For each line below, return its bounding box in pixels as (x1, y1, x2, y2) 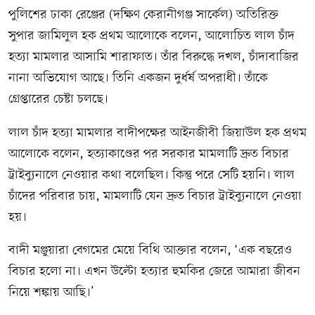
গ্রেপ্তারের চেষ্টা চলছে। (8, 91, 108, 108)
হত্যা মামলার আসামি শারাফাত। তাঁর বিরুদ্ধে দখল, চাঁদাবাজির (8, 49, 299, 66)
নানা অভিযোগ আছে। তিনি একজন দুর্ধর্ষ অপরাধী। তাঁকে (8, 70, 268, 87)
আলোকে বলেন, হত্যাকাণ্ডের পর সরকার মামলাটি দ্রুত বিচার (8, 146, 289, 162)
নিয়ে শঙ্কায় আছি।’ (8, 285, 94, 302)
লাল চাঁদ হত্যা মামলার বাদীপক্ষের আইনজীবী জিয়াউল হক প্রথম (8, 124, 307, 141)
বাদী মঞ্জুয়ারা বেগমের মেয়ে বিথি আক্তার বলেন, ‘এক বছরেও (8, 243, 292, 259)
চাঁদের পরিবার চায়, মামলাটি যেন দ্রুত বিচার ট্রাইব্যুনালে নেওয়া (8, 188, 302, 205)
